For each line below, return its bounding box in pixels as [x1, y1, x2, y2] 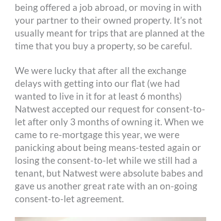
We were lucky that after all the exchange [15, 64, 187, 76]
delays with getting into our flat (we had [15, 77, 181, 89]
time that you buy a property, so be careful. [15, 39, 192, 51]
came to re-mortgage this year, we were [15, 128, 180, 140]
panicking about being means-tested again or [15, 141, 202, 153]
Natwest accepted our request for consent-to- [15, 103, 206, 114]
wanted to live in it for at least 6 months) [15, 90, 183, 102]
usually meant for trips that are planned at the [15, 27, 205, 38]
